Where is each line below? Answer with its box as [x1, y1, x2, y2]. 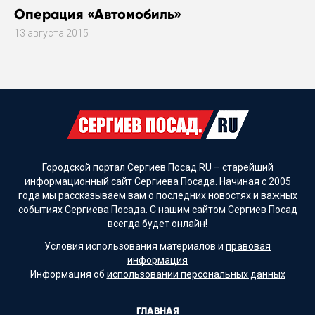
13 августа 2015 [14, 27, 89, 39]
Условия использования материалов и [44, 240, 226, 252]
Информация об [30, 268, 107, 280]
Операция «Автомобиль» [14, 6, 181, 23]
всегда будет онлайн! [108, 218, 207, 230]
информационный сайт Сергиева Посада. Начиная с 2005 [24, 176, 291, 188]
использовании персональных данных [106, 268, 285, 280]
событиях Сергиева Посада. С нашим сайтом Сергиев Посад [18, 204, 297, 216]
